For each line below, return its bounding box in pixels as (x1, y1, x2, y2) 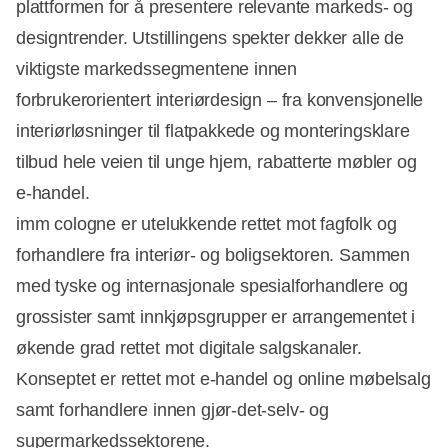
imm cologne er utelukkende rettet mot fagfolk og (16, 214, 397, 235)
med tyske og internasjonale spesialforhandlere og (16, 276, 409, 297)
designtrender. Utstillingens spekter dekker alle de (16, 28, 404, 49)
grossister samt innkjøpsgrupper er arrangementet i (16, 307, 416, 328)
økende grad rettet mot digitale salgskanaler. (16, 338, 362, 359)
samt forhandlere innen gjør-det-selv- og (16, 400, 329, 421)
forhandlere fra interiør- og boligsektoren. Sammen (16, 245, 411, 266)
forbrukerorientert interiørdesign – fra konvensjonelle (16, 90, 424, 111)
